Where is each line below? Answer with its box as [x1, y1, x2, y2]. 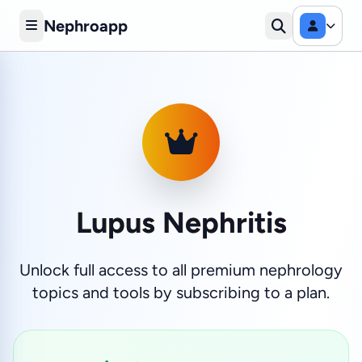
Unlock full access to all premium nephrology [19, 260, 343, 280]
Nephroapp [44, 15, 128, 36]
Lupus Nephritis [75, 205, 287, 240]
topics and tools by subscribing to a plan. [32, 283, 330, 302]
